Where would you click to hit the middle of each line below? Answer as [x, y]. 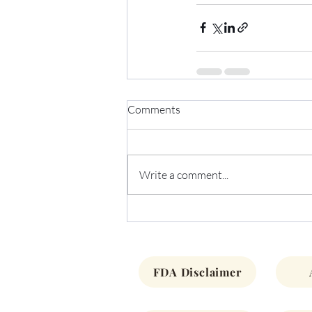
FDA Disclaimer [197, 272]
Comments [154, 109]
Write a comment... [184, 174]
